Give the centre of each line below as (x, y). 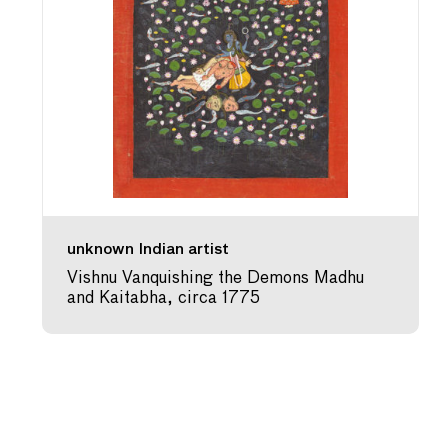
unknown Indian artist (148, 249)
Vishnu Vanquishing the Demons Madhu (216, 278)
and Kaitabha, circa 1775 (164, 298)
